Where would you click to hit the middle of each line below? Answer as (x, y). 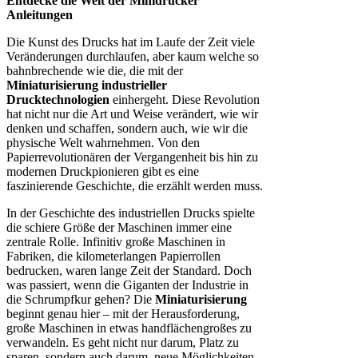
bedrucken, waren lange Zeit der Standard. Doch (129, 270)
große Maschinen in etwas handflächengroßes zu (129, 328)
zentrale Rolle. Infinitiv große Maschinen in (116, 241)
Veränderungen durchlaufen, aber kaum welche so (133, 56)
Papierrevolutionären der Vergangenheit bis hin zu (132, 157)
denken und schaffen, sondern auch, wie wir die (127, 128)
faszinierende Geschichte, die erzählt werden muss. (135, 185)
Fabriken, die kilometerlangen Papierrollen (113, 256)
